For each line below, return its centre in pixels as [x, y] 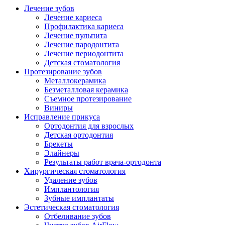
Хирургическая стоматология [75, 171]
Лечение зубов [49, 9]
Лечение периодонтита [84, 54]
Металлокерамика [75, 81]
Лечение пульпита [76, 36]
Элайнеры [62, 153]
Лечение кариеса [73, 18]
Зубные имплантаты [79, 198]
